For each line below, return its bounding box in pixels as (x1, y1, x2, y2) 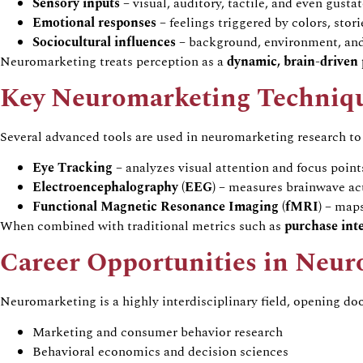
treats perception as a (96, 52, 227, 72)
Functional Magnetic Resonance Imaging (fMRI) (32, 197, 322, 217)
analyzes (126, 158, 175, 178)
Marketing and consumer (32, 322, 181, 343)
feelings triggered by (166, 13, 292, 33)
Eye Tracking (32, 158, 113, 178)
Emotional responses (32, 13, 156, 33)
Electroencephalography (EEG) (32, 177, 216, 198)
